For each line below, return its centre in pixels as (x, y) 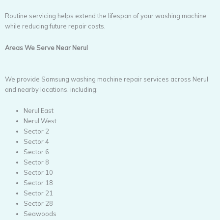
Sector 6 (37, 152)
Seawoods (41, 214)
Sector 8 (37, 162)
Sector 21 (39, 193)
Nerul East (40, 111)
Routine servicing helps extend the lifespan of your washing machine (106, 16)
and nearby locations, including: (51, 89)
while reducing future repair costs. (55, 26)
